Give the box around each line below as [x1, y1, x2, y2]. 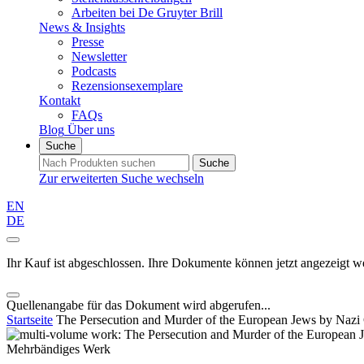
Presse [71, 35, 104, 49]
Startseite [6, 313, 53, 327]
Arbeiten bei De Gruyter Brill [71, 6, 223, 19]
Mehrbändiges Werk [6, 342, 110, 356]
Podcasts [71, 64, 116, 78]
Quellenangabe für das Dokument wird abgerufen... [6, 298, 271, 312]
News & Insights [39, 20, 125, 34]
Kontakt [39, 93, 80, 107]
